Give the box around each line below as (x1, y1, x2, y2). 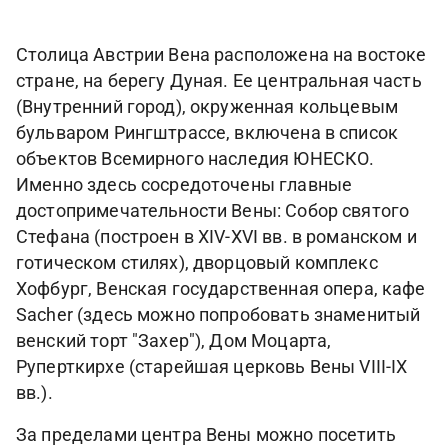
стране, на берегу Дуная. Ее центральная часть (16, 71, 422, 91)
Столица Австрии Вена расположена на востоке (16, 45, 427, 65)
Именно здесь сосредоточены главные (16, 175, 353, 195)
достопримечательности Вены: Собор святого (16, 201, 410, 221)
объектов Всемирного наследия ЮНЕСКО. (16, 149, 375, 169)
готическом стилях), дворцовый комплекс (16, 253, 378, 273)
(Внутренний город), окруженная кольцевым (16, 97, 399, 117)
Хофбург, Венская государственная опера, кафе (16, 279, 426, 299)
